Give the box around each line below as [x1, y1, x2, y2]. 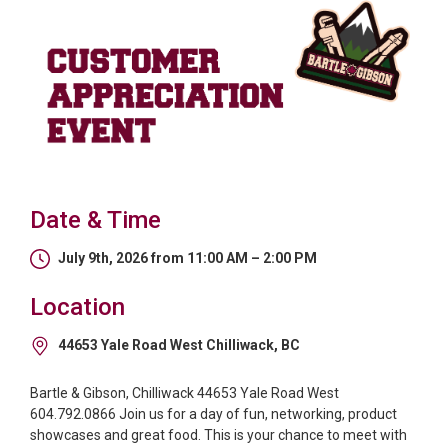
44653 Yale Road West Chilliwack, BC [58, 337, 300, 354]
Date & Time [30, 206, 161, 235]
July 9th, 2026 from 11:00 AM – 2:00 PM [58, 250, 317, 267]
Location [30, 293, 125, 322]
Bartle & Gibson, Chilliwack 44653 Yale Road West [30, 385, 339, 402]
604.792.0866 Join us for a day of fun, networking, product [30, 406, 397, 423]
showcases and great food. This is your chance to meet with [30, 427, 407, 444]
